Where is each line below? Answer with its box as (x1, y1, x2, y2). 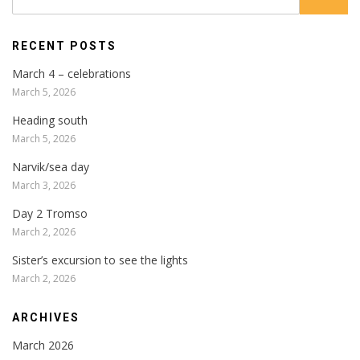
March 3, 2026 (12, 178, 76, 192)
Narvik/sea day (12, 158, 89, 174)
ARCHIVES (12, 310, 80, 324)
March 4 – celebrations (12, 65, 131, 81)
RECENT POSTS (12, 39, 117, 52)
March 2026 (12, 337, 74, 353)
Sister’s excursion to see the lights (12, 252, 188, 268)
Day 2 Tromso (12, 205, 88, 221)
